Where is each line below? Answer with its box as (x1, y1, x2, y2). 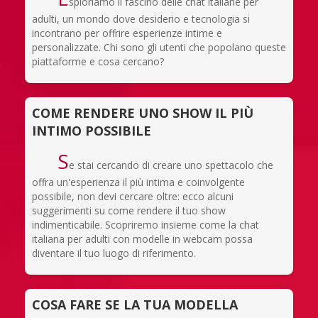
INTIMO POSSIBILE (32, 121, 151, 139)
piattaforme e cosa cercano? (32, 54, 164, 68)
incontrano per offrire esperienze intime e (32, 26, 222, 40)
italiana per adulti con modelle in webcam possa (32, 231, 253, 246)
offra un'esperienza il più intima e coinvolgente (32, 175, 245, 189)
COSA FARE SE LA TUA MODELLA (32, 295, 238, 313)
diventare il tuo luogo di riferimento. (32, 246, 196, 260)
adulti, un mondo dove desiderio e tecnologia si (32, 11, 250, 26)
